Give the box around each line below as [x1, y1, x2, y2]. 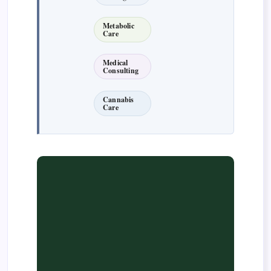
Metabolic [103, 21, 134, 31]
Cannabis [103, 94, 134, 105]
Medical [103, 57, 128, 68]
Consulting [103, 65, 139, 76]
